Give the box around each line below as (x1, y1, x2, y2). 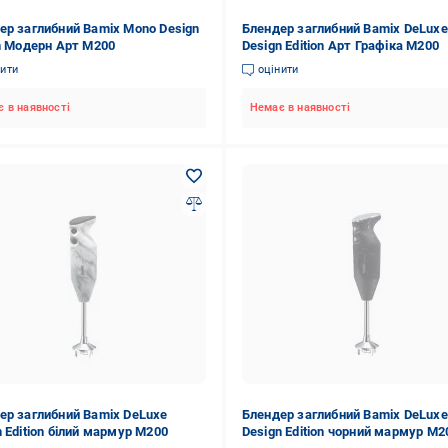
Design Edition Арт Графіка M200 (241, 38, 439, 53)
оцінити (257, 63, 299, 76)
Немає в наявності (249, 101, 351, 114)
